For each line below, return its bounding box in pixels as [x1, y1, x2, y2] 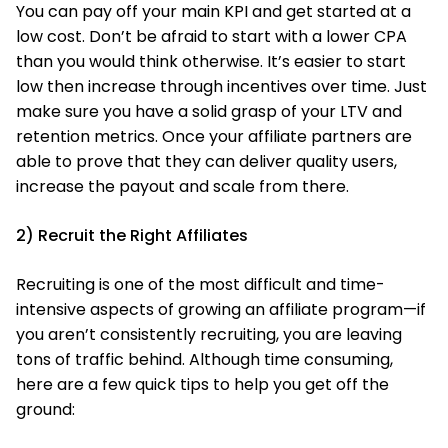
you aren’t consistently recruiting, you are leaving [16, 323, 402, 346]
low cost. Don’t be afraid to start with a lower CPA [16, 25, 407, 48]
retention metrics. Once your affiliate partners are [16, 125, 412, 148]
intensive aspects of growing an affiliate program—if [16, 298, 426, 321]
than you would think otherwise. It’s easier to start [16, 50, 406, 73]
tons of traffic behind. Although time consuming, [16, 348, 393, 371]
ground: [16, 398, 75, 421]
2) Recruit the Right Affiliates [16, 224, 248, 247]
